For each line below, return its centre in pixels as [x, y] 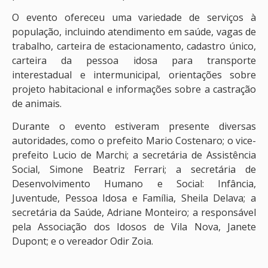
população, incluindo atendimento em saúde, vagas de [134, 31]
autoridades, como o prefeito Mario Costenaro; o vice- [134, 141]
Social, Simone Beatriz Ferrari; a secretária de [134, 170]
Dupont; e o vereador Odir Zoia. [83, 241]
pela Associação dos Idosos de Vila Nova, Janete [134, 227]
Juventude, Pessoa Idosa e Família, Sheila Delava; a [134, 198]
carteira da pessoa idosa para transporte [134, 60]
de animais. [37, 103]
